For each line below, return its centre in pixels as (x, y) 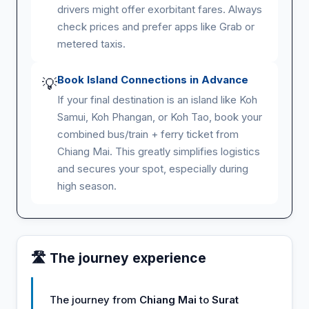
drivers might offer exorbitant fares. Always (160, 9)
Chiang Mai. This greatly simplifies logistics (159, 151)
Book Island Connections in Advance (153, 79)
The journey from (94, 299)
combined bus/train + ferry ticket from (148, 134)
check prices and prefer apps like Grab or (156, 26)
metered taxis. (91, 43)
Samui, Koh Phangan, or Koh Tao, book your (160, 117)
